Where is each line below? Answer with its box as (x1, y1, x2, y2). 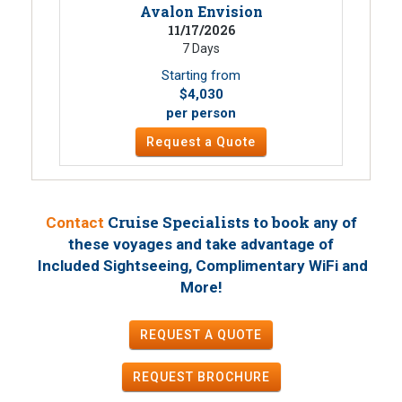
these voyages (68, 235, 172, 253)
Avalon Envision (139, 2, 263, 21)
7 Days (182, 41, 220, 56)
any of (312, 214, 357, 232)
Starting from (162, 67, 240, 83)
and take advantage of (172, 235, 334, 253)
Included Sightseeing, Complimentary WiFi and (34, 257, 368, 275)
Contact (45, 214, 104, 232)
